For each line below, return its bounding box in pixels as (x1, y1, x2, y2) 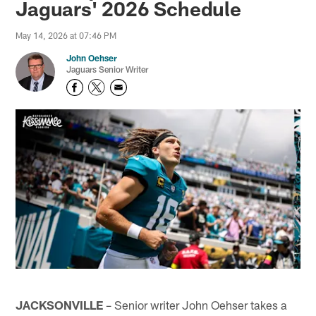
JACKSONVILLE (16, 297, 104, 312)
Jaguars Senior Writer (66, 64, 149, 75)
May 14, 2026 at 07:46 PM (16, 30, 117, 41)
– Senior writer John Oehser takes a (103, 297, 288, 312)
